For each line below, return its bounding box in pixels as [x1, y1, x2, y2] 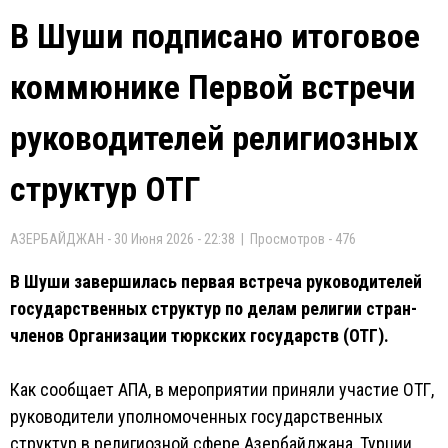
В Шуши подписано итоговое [10, 16, 420, 56]
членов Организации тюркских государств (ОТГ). [10, 325, 389, 346]
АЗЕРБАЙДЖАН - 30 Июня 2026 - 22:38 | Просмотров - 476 [10, 231, 356, 247]
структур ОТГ [10, 169, 201, 209]
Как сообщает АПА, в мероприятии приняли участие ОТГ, [10, 379, 434, 400]
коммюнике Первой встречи [10, 67, 415, 107]
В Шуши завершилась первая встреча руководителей [10, 271, 422, 292]
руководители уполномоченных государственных [10, 406, 383, 427]
